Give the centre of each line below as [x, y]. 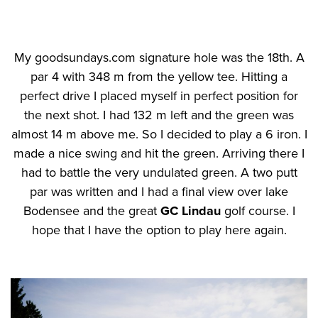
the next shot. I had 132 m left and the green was [159, 115]
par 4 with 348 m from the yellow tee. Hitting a [159, 76]
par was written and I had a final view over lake [159, 191]
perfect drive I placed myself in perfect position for [159, 95]
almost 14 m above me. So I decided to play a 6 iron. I [159, 134]
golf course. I [258, 210]
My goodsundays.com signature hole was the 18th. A [159, 57]
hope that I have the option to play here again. [159, 230]
